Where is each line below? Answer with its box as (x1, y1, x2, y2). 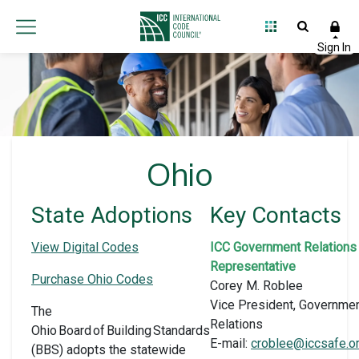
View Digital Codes (31, 239, 139, 255)
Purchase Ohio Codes (31, 271, 153, 287)
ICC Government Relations (210, 239, 357, 255)
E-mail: (210, 335, 251, 351)
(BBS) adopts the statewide (31, 341, 186, 357)
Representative (210, 258, 296, 274)
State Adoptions (31, 201, 192, 228)
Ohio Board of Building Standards (31, 322, 210, 338)
